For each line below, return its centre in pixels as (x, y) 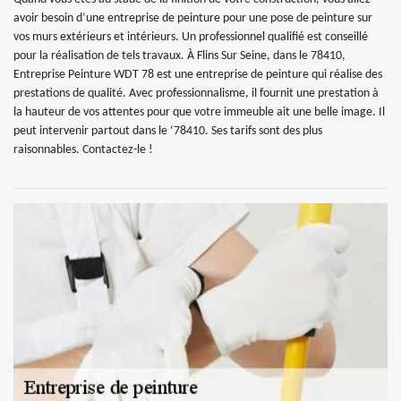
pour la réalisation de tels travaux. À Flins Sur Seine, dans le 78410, (179, 56)
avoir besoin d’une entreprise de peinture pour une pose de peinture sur (193, 18)
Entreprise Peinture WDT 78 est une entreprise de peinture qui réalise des (198, 75)
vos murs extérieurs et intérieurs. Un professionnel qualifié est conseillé (191, 37)
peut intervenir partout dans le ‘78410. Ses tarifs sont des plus (168, 131)
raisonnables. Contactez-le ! (83, 150)
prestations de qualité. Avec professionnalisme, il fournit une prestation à (196, 94)
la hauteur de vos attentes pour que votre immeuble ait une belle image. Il (199, 112)
